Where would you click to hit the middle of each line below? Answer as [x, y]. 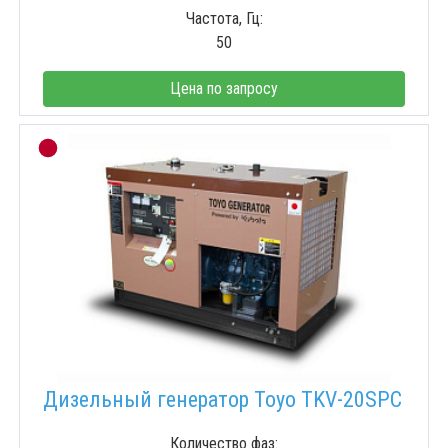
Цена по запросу [224, 89]
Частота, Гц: [224, 19]
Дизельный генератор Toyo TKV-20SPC [222, 400]
